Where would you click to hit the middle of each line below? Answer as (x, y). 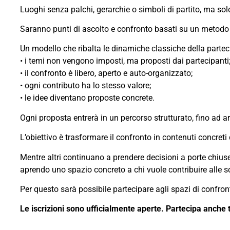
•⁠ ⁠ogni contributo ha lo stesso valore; (85, 86)
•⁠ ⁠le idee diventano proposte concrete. (87, 98)
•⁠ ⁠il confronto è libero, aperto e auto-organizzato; (106, 73)
